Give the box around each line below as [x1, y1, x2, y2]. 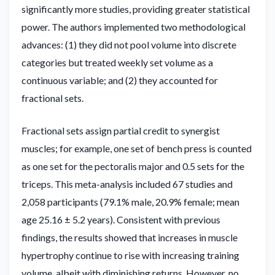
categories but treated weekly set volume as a [21, 56, 213, 68]
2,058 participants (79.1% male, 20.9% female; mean [21, 195, 239, 207]
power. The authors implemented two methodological [21, 20, 246, 33]
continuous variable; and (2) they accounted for [21, 74, 218, 86]
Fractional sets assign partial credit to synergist [21, 124, 220, 136]
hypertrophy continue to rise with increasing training [21, 249, 239, 261]
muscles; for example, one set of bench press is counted [21, 142, 252, 154]
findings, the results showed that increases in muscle [21, 231, 238, 243]
